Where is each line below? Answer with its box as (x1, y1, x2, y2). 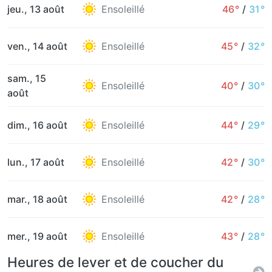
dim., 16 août (7, 119, 67, 131)
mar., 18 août (7, 193, 67, 205)
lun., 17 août (7, 156, 64, 168)
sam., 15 (7, 72, 46, 84)
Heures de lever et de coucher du (7, 254, 223, 270)
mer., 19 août (7, 230, 67, 242)
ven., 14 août (7, 40, 67, 52)
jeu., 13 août (7, 3, 64, 15)
